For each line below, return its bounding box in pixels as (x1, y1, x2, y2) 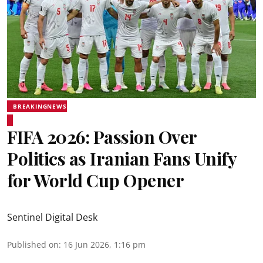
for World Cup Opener (7, 168, 184, 192)
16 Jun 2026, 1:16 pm (63, 239, 146, 250)
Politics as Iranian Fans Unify (7, 147, 236, 170)
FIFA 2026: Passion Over (7, 125, 197, 149)
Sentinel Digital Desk (7, 211, 97, 224)
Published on (7, 239, 59, 250)
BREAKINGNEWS (13, 102, 67, 110)
